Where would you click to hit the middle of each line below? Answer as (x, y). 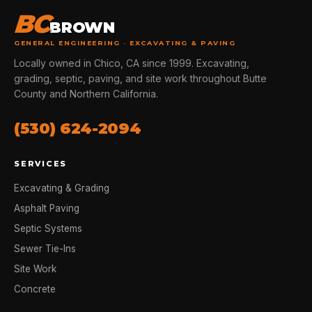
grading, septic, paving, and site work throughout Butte (140, 78)
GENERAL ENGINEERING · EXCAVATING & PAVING (125, 43)
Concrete (35, 289)
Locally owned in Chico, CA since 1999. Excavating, (132, 63)
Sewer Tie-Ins (45, 249)
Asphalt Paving (47, 208)
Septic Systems (48, 228)
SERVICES (41, 164)
